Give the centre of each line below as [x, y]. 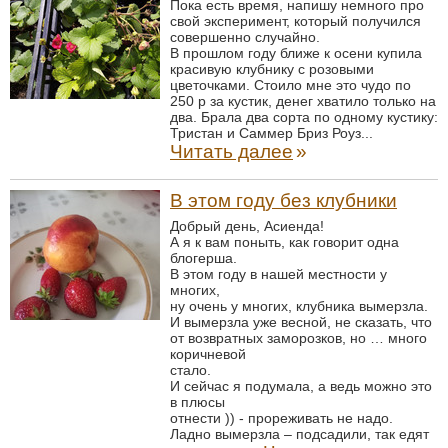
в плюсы [197, 402]
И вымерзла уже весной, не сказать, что [301, 322]
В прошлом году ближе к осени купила [296, 53]
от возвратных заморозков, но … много [298, 338]
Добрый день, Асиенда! [247, 226]
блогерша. [203, 258]
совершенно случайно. [245, 37]
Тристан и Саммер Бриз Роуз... [271, 133]
